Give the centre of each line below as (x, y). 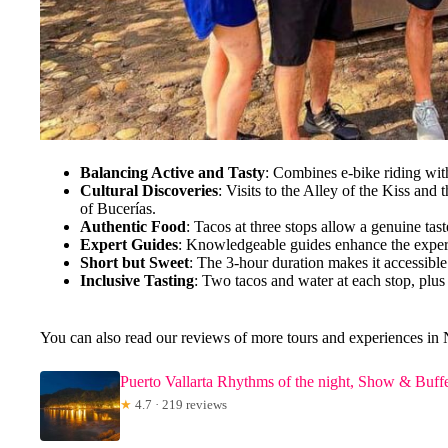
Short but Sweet (134, 262)
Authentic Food (133, 226)
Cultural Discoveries (149, 190)
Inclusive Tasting (137, 280)
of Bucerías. (118, 208)
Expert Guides (129, 244)
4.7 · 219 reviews (179, 404)
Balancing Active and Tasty (172, 172)
